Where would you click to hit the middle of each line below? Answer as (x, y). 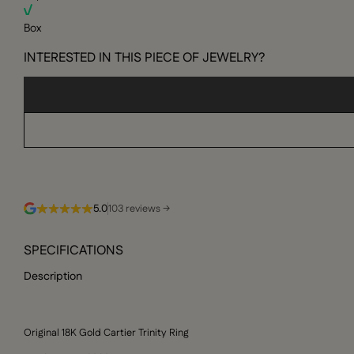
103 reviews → (139, 209)
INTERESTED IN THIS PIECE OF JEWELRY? (145, 58)
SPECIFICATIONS (74, 250)
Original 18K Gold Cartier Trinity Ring (107, 333)
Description (53, 277)
